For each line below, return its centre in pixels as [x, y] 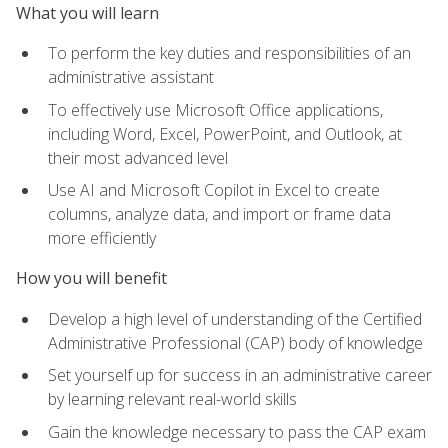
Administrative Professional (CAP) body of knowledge [235, 342]
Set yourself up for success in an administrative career [240, 375]
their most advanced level [138, 157]
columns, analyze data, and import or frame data [219, 214]
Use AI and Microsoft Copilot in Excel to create [214, 190]
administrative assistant [131, 76]
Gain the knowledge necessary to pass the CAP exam [237, 431]
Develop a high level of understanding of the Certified [235, 318]
